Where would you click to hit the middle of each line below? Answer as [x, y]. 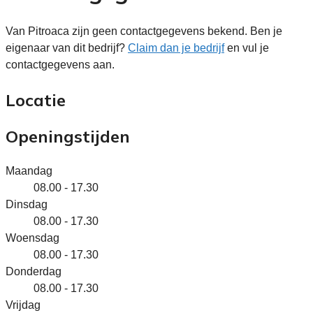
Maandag [29, 170]
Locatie [36, 100]
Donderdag [34, 271]
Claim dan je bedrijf [176, 48]
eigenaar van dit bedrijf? [67, 48]
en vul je [247, 48]
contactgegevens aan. [60, 64]
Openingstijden [68, 136]
